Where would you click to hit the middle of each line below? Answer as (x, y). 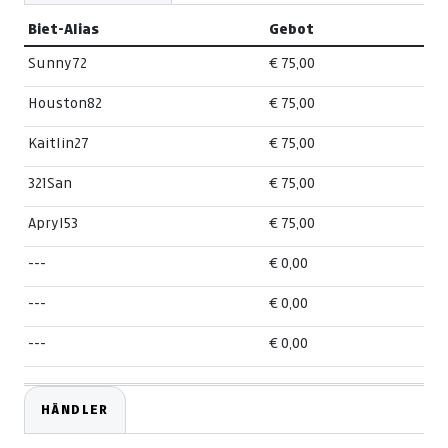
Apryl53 (53, 223)
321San (50, 183)
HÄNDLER (75, 410)
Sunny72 (57, 63)
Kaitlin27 (58, 143)
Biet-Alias (63, 29)
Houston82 (65, 103)
